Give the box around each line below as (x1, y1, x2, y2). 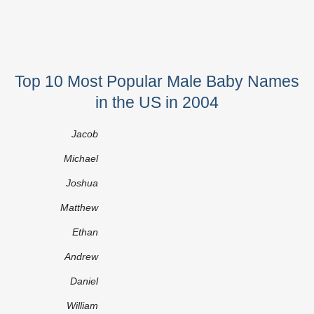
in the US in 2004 (95, 93, 219, 111)
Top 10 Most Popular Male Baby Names (15, 71, 299, 90)
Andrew (64, 250, 98, 262)
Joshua (66, 177, 98, 189)
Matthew (60, 201, 98, 213)
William (67, 299, 98, 311)
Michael (64, 152, 98, 164)
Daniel (70, 275, 98, 287)
